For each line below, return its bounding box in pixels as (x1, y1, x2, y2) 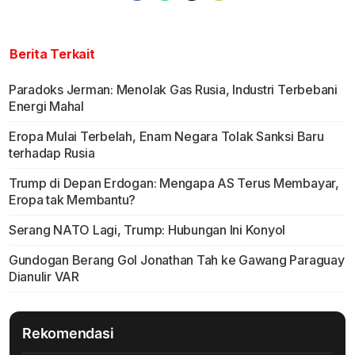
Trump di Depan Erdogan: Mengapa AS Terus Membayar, (8, 175, 339, 192)
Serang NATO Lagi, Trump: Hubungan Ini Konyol (8, 222, 286, 239)
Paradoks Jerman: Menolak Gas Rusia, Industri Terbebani (8, 82, 338, 98)
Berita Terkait (10, 46, 95, 63)
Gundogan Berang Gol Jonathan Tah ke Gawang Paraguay (8, 252, 345, 269)
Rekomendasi (22, 325, 114, 342)
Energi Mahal (8, 98, 84, 115)
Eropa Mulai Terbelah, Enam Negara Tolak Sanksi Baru (8, 128, 324, 145)
